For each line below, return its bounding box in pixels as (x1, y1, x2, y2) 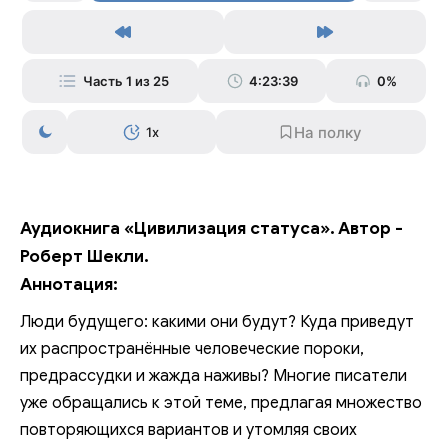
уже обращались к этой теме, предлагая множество (20, 393, 422, 413)
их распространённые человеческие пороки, (20, 339, 364, 359)
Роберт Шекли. (20, 246, 149, 267)
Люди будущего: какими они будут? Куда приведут (20, 312, 414, 332)
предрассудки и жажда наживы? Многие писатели (20, 366, 407, 386)
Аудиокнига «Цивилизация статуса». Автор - (20, 218, 403, 239)
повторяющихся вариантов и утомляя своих (20, 420, 357, 440)
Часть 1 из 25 (82, 73, 169, 89)
